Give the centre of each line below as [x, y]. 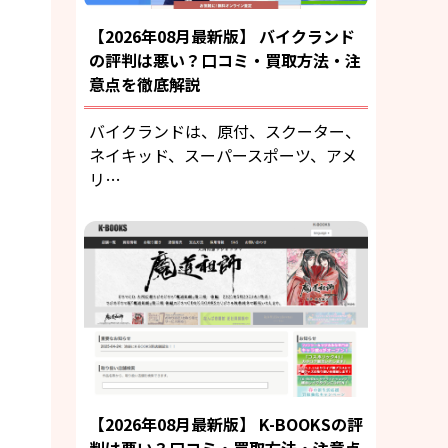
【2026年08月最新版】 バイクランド [222, 35]
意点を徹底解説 [145, 83]
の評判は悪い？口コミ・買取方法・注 [225, 59]
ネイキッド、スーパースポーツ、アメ [223, 154]
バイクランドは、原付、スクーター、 [225, 130]
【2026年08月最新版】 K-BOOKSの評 [226, 424]
